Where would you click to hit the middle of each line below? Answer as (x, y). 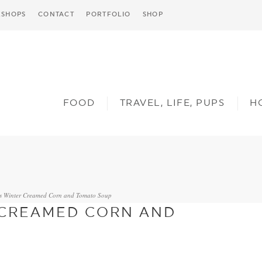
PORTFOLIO (108, 14)
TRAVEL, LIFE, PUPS (172, 103)
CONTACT (56, 14)
